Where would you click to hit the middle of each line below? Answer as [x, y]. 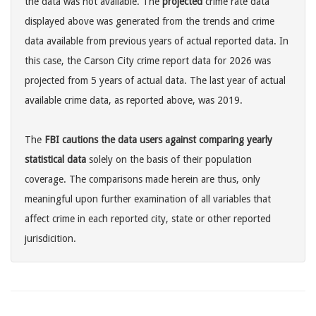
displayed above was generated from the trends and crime [150, 22]
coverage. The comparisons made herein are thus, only [142, 180]
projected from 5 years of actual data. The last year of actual [155, 81]
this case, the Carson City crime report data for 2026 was [148, 61]
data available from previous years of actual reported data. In [157, 41]
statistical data [55, 160]
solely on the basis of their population [169, 160]
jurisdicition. [50, 239]
